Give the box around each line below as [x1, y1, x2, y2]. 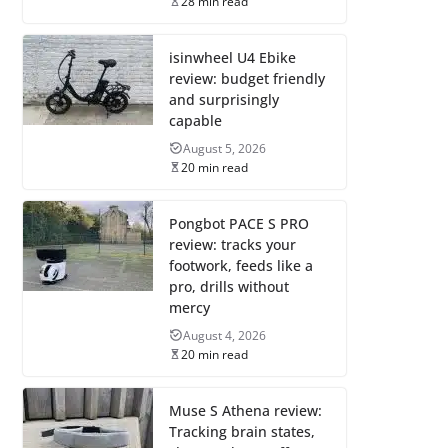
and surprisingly [168, 89, 279, 109]
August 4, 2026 [182, 326, 266, 344]
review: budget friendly [168, 68, 325, 88]
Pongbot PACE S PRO [168, 213, 309, 233]
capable [168, 110, 222, 130]
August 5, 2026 [182, 139, 266, 157]
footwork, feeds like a [168, 255, 313, 275]
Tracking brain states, [168, 421, 315, 441]
